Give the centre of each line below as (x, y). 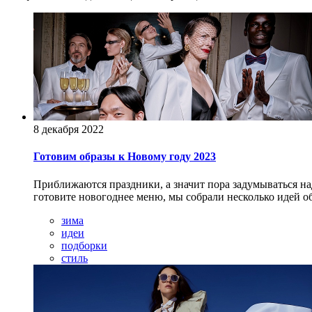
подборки (84, 245)
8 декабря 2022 (69, 130)
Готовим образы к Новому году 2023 (125, 157)
